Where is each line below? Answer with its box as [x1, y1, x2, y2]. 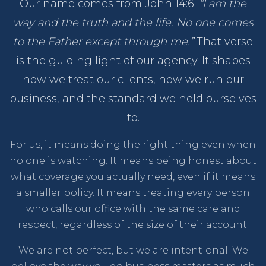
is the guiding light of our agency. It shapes [15, 53, 251, 67]
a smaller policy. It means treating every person [16, 186, 250, 198]
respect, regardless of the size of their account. [17, 218, 249, 230]
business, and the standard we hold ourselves [9, 91, 256, 105]
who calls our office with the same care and [26, 202, 240, 214]
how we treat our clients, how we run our [22, 72, 244, 86]
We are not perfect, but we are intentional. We [18, 244, 248, 256]
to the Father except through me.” [13, 34, 194, 48]
